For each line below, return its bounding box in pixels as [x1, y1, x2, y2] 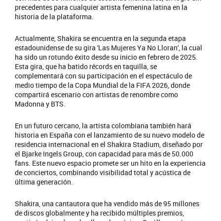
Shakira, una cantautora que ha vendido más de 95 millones [15, 198, 199, 208]
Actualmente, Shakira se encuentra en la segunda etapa [15, 33, 186, 43]
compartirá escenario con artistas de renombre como [15, 89, 178, 99]
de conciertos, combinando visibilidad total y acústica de [15, 167, 190, 177]
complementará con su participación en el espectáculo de [15, 71, 192, 80]
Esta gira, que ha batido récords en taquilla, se [15, 61, 157, 71]
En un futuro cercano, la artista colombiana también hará [15, 120, 191, 130]
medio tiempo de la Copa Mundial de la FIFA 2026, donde [15, 80, 190, 90]
